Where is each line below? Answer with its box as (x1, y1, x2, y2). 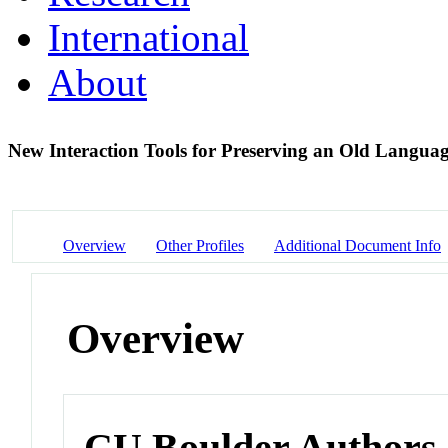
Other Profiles (156, 236, 244, 254)
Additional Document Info (274, 236, 441, 254)
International (48, 15, 249, 59)
